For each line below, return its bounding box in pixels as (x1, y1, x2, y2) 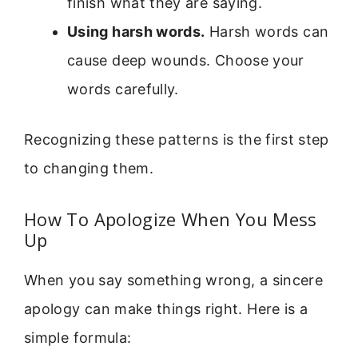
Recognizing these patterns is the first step (24, 130, 329, 148)
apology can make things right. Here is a (24, 300, 308, 318)
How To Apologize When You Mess (24, 207, 317, 232)
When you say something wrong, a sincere (24, 272, 324, 289)
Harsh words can (205, 22, 329, 40)
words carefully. (67, 80, 179, 97)
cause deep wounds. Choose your (67, 51, 304, 69)
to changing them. (24, 159, 154, 177)
